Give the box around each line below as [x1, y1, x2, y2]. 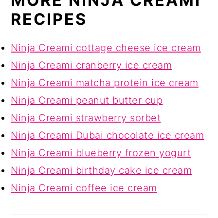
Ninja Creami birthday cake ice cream [11, 164, 192, 176]
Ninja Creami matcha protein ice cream [11, 76, 199, 89]
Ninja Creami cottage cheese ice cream [11, 41, 201, 54]
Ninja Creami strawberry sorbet [11, 111, 161, 124]
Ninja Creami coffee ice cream [11, 182, 157, 194]
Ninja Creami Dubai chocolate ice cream [11, 129, 204, 141]
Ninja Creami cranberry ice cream [11, 59, 172, 71]
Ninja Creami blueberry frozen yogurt [11, 146, 191, 159]
